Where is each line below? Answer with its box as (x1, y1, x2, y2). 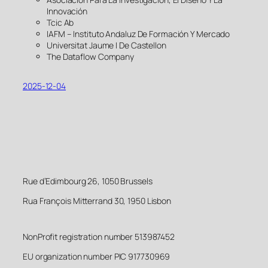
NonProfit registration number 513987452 (23, 230, 175, 242)
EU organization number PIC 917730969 (23, 250, 170, 262)
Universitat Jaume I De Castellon (47, 39, 166, 51)
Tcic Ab (47, 17, 74, 29)
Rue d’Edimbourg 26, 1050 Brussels (23, 175, 153, 187)
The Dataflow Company (47, 51, 134, 63)
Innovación (47, 5, 88, 17)
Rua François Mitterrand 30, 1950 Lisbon (23, 194, 172, 206)
